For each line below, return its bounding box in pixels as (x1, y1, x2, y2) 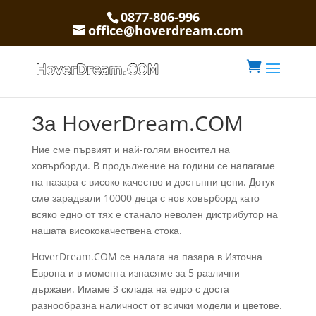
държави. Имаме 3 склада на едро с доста (31, 282, 229, 296)
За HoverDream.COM (31, 109, 243, 138)
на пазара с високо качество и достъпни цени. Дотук (31, 175, 274, 188)
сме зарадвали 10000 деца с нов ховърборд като (31, 191, 260, 205)
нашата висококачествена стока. (31, 224, 182, 237)
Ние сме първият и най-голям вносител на (31, 142, 230, 156)
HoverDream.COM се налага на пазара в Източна (31, 250, 262, 263)
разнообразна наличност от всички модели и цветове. (31, 298, 282, 312)
